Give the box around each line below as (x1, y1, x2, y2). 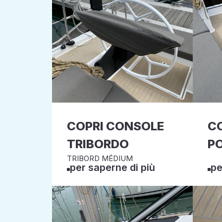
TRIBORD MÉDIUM (67, 154, 133, 163)
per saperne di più (70, 162, 155, 173)
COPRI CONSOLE (67, 119, 164, 133)
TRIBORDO (67, 137, 129, 151)
